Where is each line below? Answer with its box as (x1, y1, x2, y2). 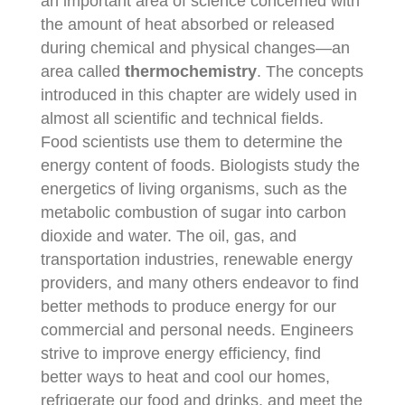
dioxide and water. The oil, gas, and (40, 227, 297, 246)
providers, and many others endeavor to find (40, 274, 359, 293)
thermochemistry (124, 62, 257, 81)
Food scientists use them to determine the (40, 133, 343, 152)
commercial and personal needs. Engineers (40, 321, 353, 340)
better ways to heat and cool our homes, (40, 368, 330, 387)
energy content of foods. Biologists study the (40, 156, 360, 175)
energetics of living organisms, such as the (40, 180, 347, 199)
